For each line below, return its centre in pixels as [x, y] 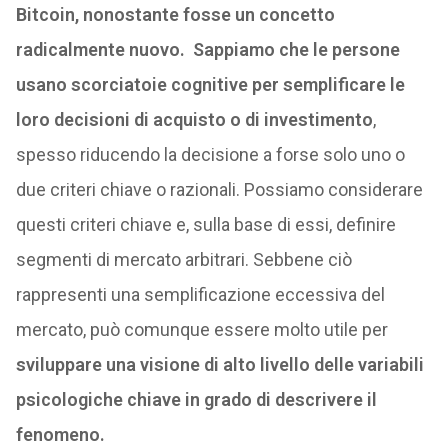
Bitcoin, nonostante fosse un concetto [175, 14]
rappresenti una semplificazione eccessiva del [200, 294]
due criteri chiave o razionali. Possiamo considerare [219, 189]
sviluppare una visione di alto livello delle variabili [219, 364]
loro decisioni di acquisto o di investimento [194, 119]
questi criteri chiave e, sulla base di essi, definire [205, 224]
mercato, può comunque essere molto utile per [201, 329]
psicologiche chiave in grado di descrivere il [196, 399]
